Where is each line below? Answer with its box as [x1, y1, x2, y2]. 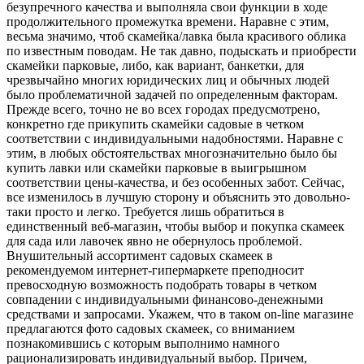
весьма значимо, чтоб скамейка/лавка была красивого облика [6, 29, 346, 44]
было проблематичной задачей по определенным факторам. [6, 88, 338, 102]
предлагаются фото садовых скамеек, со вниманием [6, 322, 295, 336]
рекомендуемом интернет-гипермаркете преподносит [6, 263, 304, 278]
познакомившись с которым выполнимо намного [6, 336, 279, 351]
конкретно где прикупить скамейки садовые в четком [6, 117, 304, 132]
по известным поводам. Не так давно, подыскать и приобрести [6, 44, 357, 58]
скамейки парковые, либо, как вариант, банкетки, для [6, 58, 304, 73]
